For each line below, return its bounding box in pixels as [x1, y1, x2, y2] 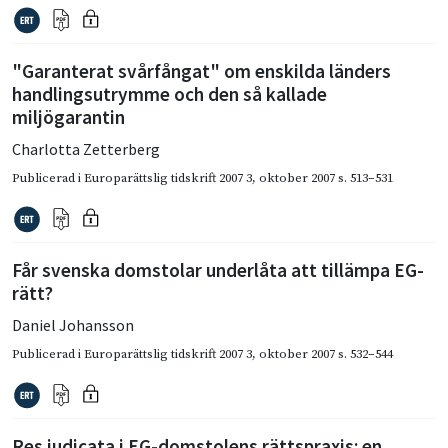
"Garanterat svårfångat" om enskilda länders [12, 58, 391, 83]
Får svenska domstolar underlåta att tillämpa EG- [12, 257, 424, 282]
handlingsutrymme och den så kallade [12, 81, 327, 106]
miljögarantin [12, 104, 125, 129]
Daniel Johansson [12, 314, 134, 335]
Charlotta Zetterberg [12, 138, 160, 159]
